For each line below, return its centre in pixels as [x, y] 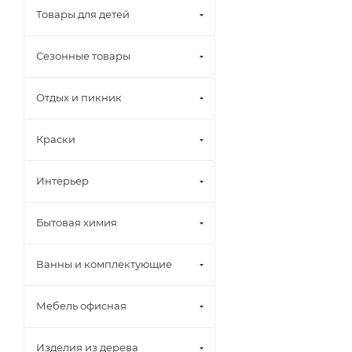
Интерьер [62, 180]
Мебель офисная [81, 305]
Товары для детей [83, 14]
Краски [56, 139]
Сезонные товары [83, 55]
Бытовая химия [77, 222]
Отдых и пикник [79, 97]
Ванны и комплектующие [104, 264]
